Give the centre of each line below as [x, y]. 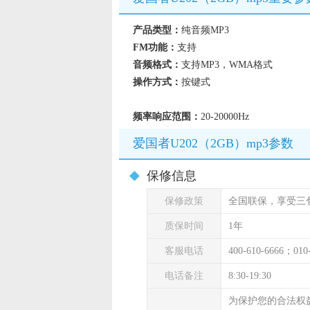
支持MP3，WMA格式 [227, 65]
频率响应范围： [167, 117]
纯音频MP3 [205, 30]
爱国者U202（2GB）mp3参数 [213, 143]
